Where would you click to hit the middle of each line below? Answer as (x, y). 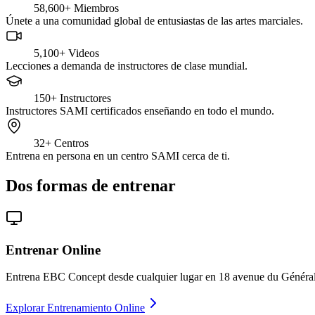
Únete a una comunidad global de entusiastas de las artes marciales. (154, 21)
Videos (84, 53)
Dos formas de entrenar (91, 186)
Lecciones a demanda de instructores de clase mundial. (127, 66)
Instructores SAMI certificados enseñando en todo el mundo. (140, 111)
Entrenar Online (53, 250)
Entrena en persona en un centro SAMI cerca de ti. (118, 156)
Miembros (96, 8)
